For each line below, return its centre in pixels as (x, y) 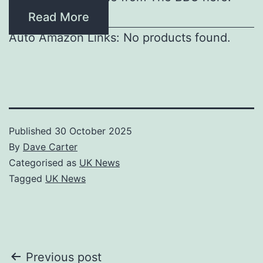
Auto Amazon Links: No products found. (120, 37)
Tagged (27, 178)
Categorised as (44, 162)
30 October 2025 (93, 131)
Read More (59, 17)
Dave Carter (50, 146)
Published (32, 131)
